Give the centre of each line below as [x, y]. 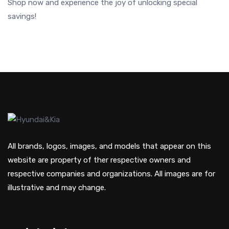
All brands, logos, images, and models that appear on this [109, 146]
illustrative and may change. [57, 188]
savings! [22, 16]
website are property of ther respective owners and [99, 160]
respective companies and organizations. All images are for [111, 174]
